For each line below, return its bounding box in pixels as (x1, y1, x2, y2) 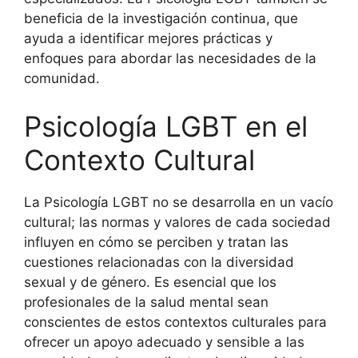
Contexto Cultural (24, 142, 255, 177)
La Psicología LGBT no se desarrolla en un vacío (24, 193, 333, 210)
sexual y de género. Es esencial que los (24, 273, 276, 290)
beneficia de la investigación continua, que (24, 10, 298, 26)
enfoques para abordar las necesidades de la (24, 50, 316, 66)
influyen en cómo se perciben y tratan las (24, 233, 288, 250)
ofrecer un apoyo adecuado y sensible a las (24, 333, 304, 350)
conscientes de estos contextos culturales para (24, 313, 327, 330)
